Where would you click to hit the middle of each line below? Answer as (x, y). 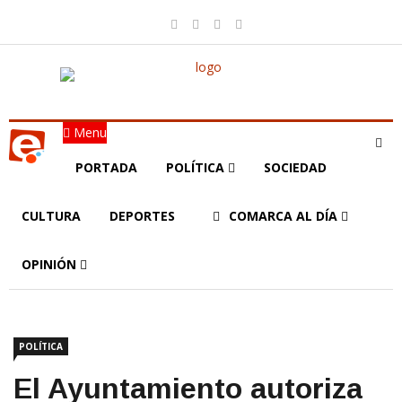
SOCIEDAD (295, 167)
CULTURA (51, 216)
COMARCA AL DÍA (285, 216)
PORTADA (106, 167)
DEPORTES (142, 216)
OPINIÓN (51, 264)
